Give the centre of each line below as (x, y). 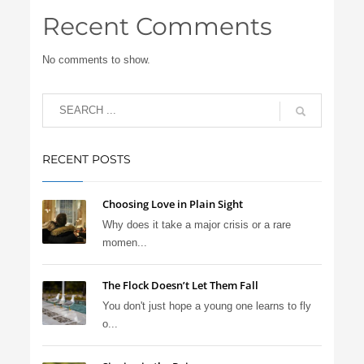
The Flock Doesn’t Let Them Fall (181, 285)
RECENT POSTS (87, 159)
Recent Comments (158, 26)
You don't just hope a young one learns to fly (207, 305)
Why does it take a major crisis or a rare (197, 224)
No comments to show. (97, 59)
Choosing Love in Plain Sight (173, 204)
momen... (125, 242)
